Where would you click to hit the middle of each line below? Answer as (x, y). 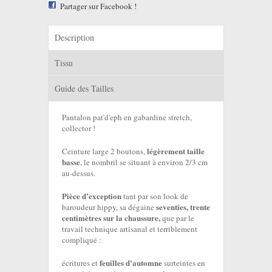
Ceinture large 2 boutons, (104, 151)
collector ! (79, 128)
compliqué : (82, 240)
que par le (178, 218)
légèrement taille (176, 151)
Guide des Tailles (84, 89)
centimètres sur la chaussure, (112, 218)
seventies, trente (183, 207)
